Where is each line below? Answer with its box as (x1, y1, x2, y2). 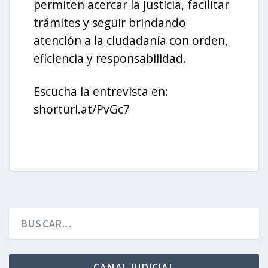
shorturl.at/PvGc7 (33, 100, 130, 117)
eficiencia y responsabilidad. (33, 50, 186, 66)
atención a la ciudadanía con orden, (33, 32, 228, 48)
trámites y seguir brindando (33, 14, 186, 31)
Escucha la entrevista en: (33, 83, 168, 99)
